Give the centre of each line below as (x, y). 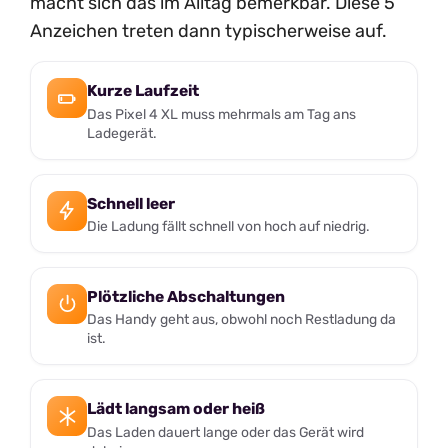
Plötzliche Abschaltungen (186, 296)
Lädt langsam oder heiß (176, 409)
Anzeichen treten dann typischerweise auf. (208, 31)
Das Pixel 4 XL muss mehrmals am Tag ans (221, 114)
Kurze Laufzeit (143, 91)
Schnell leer (131, 203)
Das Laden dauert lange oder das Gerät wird (225, 431)
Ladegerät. (122, 133)
